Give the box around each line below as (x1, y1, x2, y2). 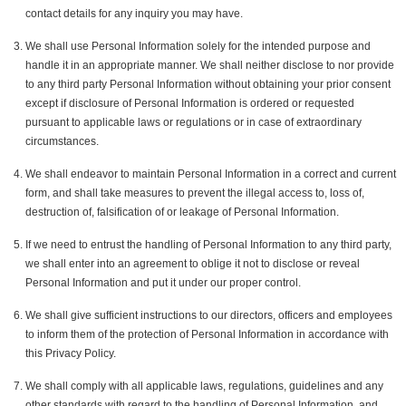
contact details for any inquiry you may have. (25, 6, 244, 20)
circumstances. (25, 134, 100, 148)
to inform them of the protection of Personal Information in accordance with (25, 327, 390, 341)
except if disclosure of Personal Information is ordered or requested (25, 96, 355, 110)
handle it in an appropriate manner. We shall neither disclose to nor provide (25, 58, 395, 72)
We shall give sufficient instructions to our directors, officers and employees (25, 308, 393, 322)
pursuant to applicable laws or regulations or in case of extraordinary (25, 115, 362, 129)
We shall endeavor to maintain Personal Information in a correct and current (25, 167, 397, 180)
